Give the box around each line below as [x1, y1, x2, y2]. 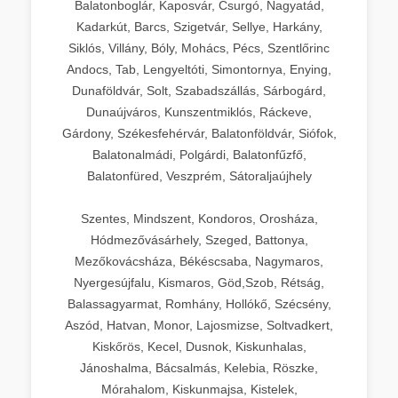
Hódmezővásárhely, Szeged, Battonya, [90, 232, 308, 247]
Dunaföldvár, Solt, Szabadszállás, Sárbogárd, [72, 83, 326, 98]
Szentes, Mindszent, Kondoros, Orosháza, [80, 211, 318, 226]
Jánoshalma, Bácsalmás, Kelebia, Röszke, [80, 360, 318, 375]
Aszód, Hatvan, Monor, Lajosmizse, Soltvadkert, [65, 317, 333, 332]
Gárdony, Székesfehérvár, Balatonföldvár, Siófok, [61, 125, 337, 140]
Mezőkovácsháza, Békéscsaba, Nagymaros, [75, 253, 323, 268]
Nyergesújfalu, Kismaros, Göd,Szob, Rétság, [74, 275, 324, 290]
